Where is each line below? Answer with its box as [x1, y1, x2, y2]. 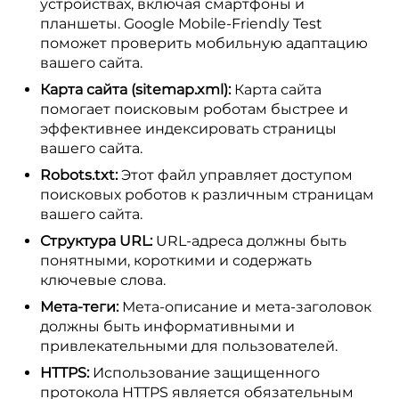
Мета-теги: [40, 298, 118, 315]
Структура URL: [40, 232, 152, 249]
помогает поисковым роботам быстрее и [40, 101, 348, 118]
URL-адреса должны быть [152, 232, 346, 249]
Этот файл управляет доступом [118, 167, 353, 183]
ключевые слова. [40, 272, 166, 289]
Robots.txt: [40, 167, 118, 183]
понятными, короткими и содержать [40, 252, 312, 269]
